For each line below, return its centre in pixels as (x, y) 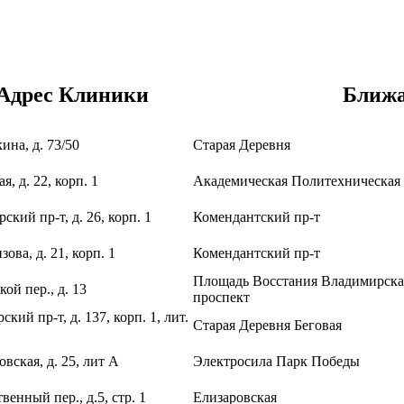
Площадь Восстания (257, 281)
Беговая (318, 326)
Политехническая (346, 181)
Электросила (234, 362)
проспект (221, 298)
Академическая (242, 181)
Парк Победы (318, 362)
